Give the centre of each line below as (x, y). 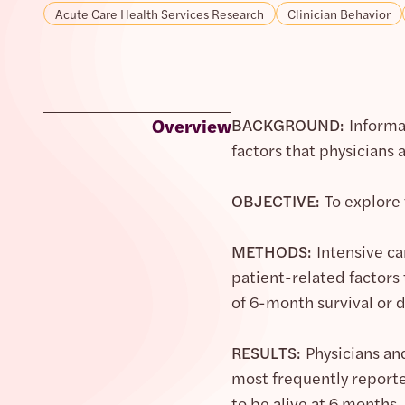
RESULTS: (268, 352)
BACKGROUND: (290, 124)
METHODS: (274, 251)
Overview (192, 125)
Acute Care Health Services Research (160, 14)
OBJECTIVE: (278, 200)
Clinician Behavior (339, 14)
